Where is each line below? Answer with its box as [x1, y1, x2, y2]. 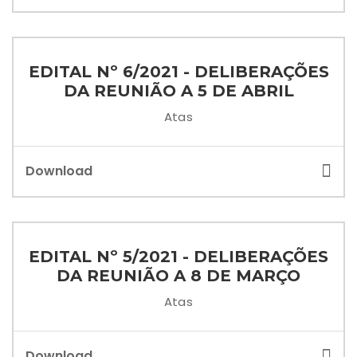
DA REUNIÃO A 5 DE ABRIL [63, 81, 294, 100]
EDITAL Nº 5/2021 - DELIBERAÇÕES [29, 247, 328, 266]
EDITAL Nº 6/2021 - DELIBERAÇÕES [28, 62, 329, 81]
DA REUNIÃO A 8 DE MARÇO [57, 266, 300, 285]
